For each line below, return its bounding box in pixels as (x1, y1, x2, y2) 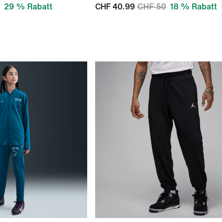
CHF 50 (137, 2, 166, 11)
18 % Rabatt (170, 2, 217, 11)
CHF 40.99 (95, 2, 135, 11)
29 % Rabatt (4, 2, 53, 11)
